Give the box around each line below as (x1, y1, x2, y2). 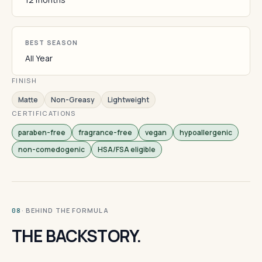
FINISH (12, 76, 37, 85)
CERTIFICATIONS (12, 109, 76, 118)
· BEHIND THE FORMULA (21, 206, 109, 215)
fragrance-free (78, 127, 132, 137)
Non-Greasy (51, 95, 95, 105)
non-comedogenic (18, 144, 85, 154)
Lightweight (108, 95, 149, 105)
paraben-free (18, 127, 65, 137)
